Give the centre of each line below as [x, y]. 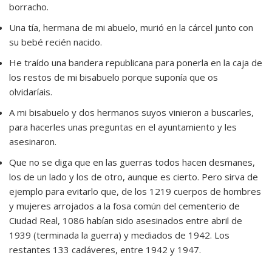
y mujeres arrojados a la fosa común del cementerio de [124, 206]
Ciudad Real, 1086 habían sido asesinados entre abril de [126, 221]
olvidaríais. [31, 92]
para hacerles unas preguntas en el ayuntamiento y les [123, 127]
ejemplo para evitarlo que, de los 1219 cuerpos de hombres [135, 192]
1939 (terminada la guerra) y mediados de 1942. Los [119, 235]
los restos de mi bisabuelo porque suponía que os [114, 77]
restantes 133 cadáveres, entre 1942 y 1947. [105, 250]
